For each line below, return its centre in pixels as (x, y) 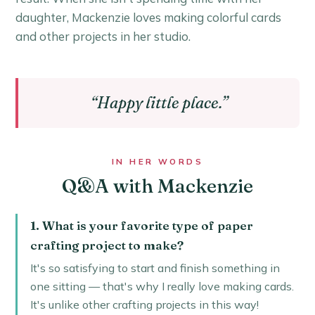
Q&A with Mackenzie (157, 185)
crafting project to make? (107, 245)
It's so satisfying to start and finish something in (155, 268)
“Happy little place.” (159, 102)
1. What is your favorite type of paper (141, 225)
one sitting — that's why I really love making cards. (162, 287)
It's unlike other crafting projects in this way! (144, 305)
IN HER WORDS (157, 162)
